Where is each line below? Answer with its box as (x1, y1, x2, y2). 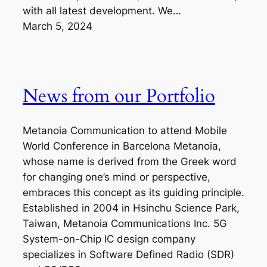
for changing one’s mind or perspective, (23, 170, 210, 183)
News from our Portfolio (23, 83, 215, 109)
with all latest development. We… (23, 5, 181, 17)
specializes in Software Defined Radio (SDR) (23, 248, 234, 260)
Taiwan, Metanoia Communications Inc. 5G (23, 217, 227, 229)
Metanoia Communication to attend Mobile (23, 124, 227, 136)
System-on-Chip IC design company (23, 232, 195, 245)
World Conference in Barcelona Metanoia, (23, 139, 221, 152)
